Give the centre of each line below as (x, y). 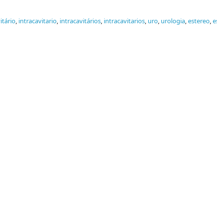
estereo (199, 21)
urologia (173, 21)
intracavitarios (124, 21)
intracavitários (80, 21)
